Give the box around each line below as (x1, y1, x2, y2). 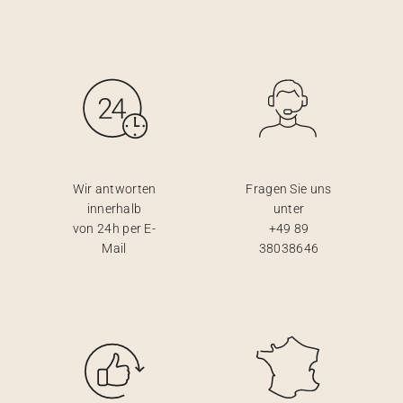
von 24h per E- (72, 221, 157, 237)
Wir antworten (72, 182, 157, 197)
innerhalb (86, 201, 142, 217)
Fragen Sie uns (246, 182, 332, 197)
